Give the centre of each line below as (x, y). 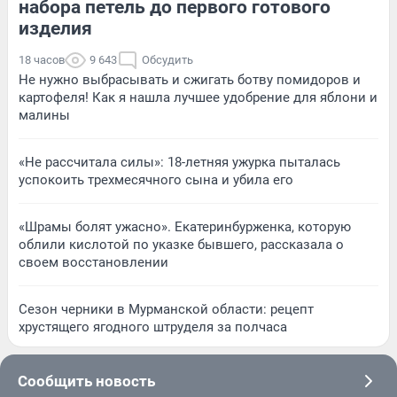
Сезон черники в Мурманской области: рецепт (166, 309)
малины (44, 115)
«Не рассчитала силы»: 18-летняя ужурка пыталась (179, 162)
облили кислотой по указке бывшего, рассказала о (181, 244)
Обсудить (167, 59)
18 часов (42, 59)
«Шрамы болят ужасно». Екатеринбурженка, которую (185, 226)
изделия (55, 28)
